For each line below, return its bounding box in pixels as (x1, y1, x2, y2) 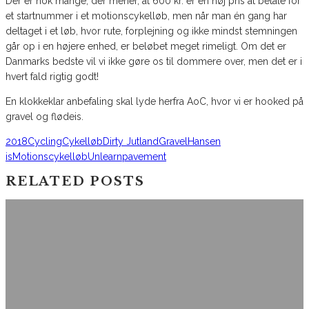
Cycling (28, 136, 62, 148)
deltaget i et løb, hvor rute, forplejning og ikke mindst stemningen (6, 26, 297, 37)
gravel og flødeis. (6, 111, 83, 123)
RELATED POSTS (6, 174, 145, 190)
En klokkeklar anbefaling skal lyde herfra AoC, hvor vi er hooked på (6, 96, 303, 108)
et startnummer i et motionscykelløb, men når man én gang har (6, 10, 287, 22)
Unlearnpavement (88, 151, 166, 163)
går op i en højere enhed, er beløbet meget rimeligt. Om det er (6, 41, 286, 52)
